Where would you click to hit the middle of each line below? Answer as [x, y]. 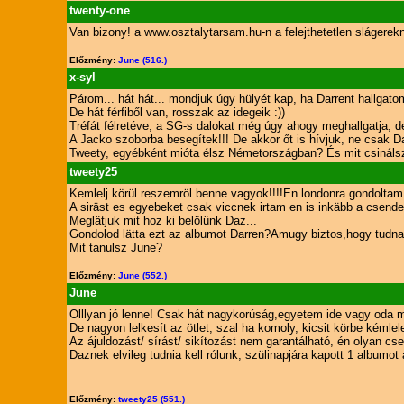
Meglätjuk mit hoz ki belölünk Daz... [163, 220]
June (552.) [142, 275]
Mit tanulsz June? [115, 248]
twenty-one [99, 10]
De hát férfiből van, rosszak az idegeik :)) [177, 112]
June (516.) [142, 60]
